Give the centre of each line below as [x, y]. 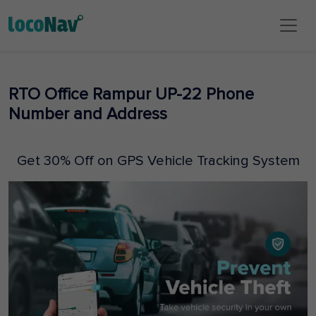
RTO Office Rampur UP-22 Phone [131, 95]
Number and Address [88, 114]
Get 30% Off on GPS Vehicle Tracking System [158, 161]
